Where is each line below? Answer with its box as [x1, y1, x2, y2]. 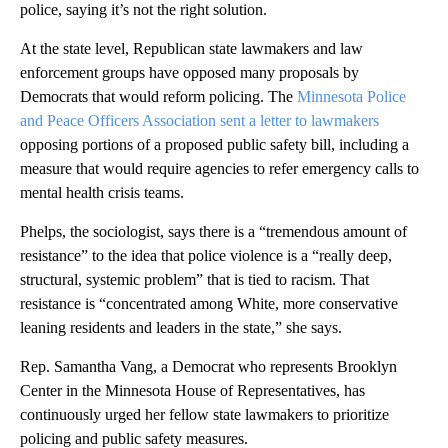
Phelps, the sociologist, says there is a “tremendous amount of [20, 222, 407, 240]
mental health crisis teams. [20, 183, 184, 201]
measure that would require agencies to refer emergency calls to [20, 159, 419, 177]
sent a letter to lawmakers [220, 111, 379, 129]
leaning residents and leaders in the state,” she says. [20, 318, 342, 336]
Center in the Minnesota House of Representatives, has [20, 381, 365, 399]
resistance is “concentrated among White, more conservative [20, 294, 398, 312]
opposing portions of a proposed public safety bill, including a [20, 135, 409, 153]
